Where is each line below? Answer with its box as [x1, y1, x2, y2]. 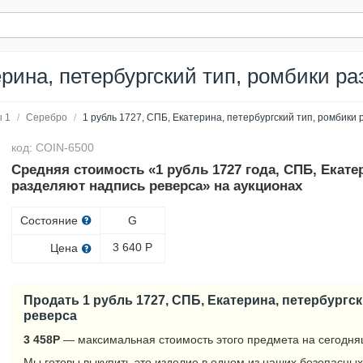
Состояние [20, 214, 82, 227]
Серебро [26, 112, 67, 123]
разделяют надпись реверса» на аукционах [11, 178, 303, 194]
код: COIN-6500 [11, 141, 95, 154]
